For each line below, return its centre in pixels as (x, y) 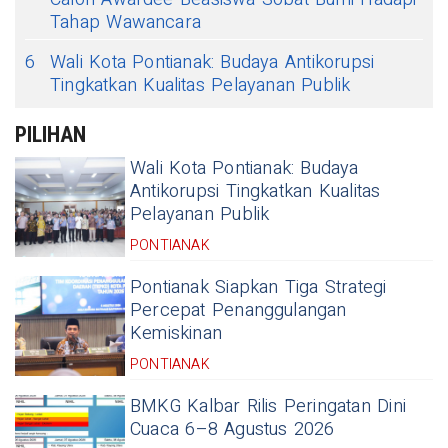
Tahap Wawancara (126, 23)
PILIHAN (50, 135)
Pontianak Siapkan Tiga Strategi (258, 288)
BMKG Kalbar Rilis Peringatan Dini (268, 407)
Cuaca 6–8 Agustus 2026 (232, 430)
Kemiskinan (176, 334)
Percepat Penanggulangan (238, 311)
